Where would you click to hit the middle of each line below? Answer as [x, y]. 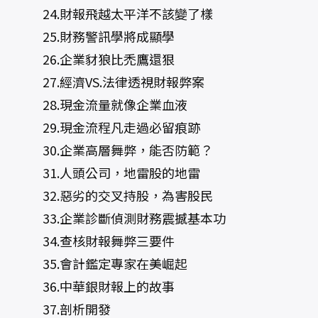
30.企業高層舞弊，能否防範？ [115, 150]
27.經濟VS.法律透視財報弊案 [110, 82]
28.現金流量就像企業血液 [102, 104]
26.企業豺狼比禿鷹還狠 [95, 59]
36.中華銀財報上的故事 [95, 286]
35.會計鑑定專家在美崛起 [102, 263]
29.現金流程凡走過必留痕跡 [108, 127]
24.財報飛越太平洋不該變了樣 [115, 13]
